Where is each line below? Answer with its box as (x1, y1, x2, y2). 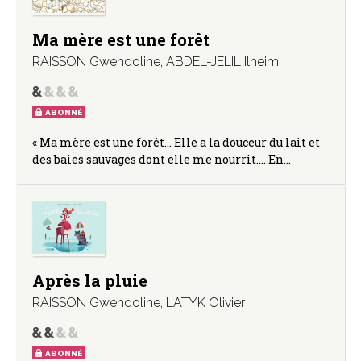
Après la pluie (32, 269, 147, 291)
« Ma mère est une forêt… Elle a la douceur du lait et (32, 135, 320, 151)
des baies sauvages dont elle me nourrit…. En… (32, 151, 291, 168)
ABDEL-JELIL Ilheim (166, 54, 279, 70)
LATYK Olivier (166, 294, 245, 310)
